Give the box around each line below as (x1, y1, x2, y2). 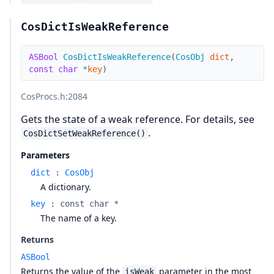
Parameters (21, 149, 70, 161)
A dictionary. (40, 181, 91, 193)
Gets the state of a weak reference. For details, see (21, 113, 254, 126)
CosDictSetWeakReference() (23, 128, 146, 138)
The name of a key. (40, 212, 117, 224)
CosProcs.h (21, 91, 65, 102)
